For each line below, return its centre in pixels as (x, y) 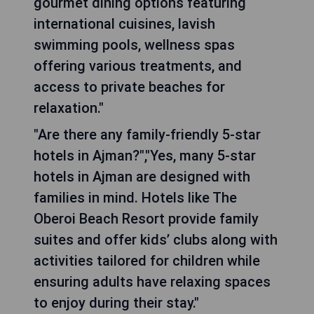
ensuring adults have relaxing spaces (152, 282)
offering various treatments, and (138, 66)
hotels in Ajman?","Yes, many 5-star (145, 156)
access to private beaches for (129, 87)
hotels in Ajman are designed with (142, 177)
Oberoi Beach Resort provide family (146, 219)
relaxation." (69, 108)
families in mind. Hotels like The (135, 198)
